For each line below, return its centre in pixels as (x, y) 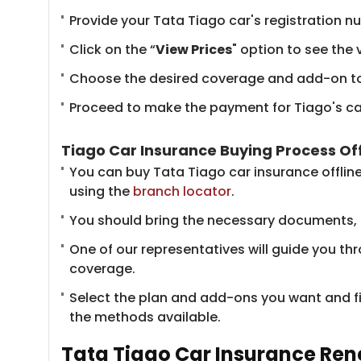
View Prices (194, 50)
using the (101, 191)
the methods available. (145, 317)
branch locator (182, 191)
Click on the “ (112, 50)
